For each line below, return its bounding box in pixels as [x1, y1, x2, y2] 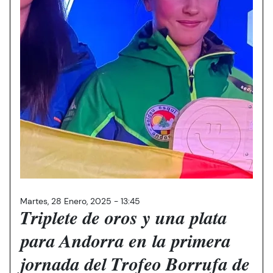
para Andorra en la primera [20, 233, 230, 252]
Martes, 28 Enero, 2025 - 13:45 [20, 196, 140, 207]
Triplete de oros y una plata [20, 210, 227, 229]
